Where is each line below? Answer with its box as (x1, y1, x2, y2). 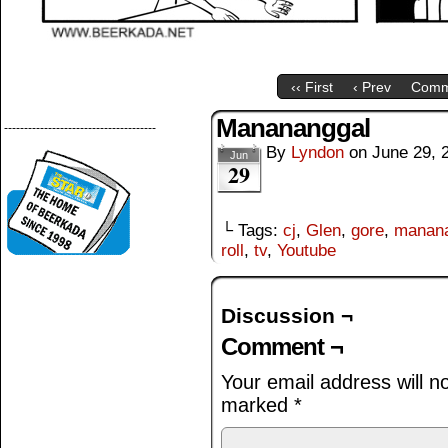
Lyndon (291, 143, 344, 162)
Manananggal (216, 113, 370, 143)
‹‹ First (291, 79, 333, 96)
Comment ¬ (221, 333, 343, 360)
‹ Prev (353, 79, 391, 96)
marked (221, 394, 294, 416)
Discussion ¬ (221, 304, 353, 327)
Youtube (277, 241, 336, 260)
